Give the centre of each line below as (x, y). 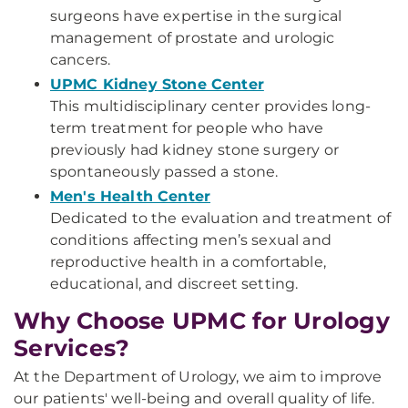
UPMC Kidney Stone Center (157, 84)
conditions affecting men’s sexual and (191, 240)
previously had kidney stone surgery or (195, 150)
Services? (72, 348)
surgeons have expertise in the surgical (196, 16)
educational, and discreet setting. (174, 284)
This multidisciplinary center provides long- (211, 106)
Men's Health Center (131, 196)
